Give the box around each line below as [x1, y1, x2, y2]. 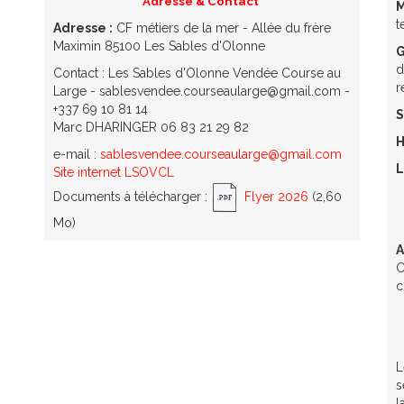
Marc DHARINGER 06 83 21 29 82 [53, 119, 249, 134]
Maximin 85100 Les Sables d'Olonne [53, 38, 265, 53]
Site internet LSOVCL [53, 164, 174, 179]
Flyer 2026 [244, 188, 308, 204]
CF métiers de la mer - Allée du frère [113, 20, 331, 35]
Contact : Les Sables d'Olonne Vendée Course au [53, 65, 341, 80]
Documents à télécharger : [53, 188, 211, 204]
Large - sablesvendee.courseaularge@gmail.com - [53, 83, 350, 98]
